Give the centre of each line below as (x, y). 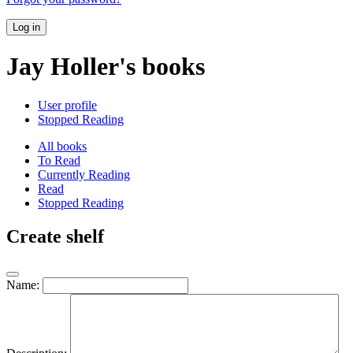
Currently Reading (84, 174)
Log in (26, 27)
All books (62, 146)
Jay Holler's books (106, 67)
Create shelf (55, 236)
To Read (59, 160)
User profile (67, 105)
